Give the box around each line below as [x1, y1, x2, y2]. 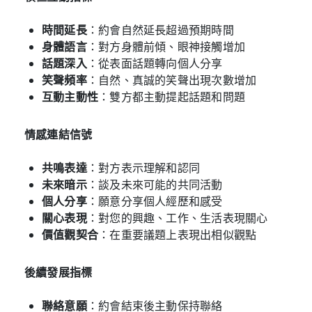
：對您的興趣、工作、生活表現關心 [86, 210, 268, 226]
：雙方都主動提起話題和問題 [98, 88, 246, 104]
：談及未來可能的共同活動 [86, 176, 223, 192]
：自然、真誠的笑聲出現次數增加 [86, 72, 257, 88]
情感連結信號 [24, 126, 93, 142]
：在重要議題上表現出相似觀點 [98, 226, 257, 242]
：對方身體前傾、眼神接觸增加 [86, 38, 246, 54]
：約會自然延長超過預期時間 [86, 22, 234, 38]
